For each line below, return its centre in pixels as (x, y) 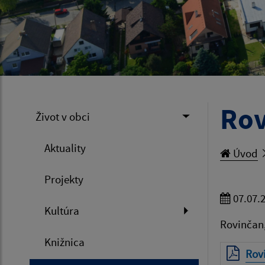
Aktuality (65, 148)
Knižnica (64, 242)
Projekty (64, 179)
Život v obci (63, 116)
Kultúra (62, 210)
